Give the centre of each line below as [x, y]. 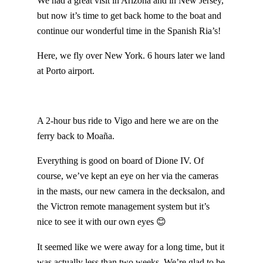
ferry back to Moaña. [75, 136]
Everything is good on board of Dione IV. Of [120, 161]
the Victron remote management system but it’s [123, 207]
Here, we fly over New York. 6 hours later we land [131, 56]
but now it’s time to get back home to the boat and [129, 16]
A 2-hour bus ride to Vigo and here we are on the [127, 121]
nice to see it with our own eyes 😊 [101, 222]
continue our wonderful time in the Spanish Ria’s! [129, 31]
